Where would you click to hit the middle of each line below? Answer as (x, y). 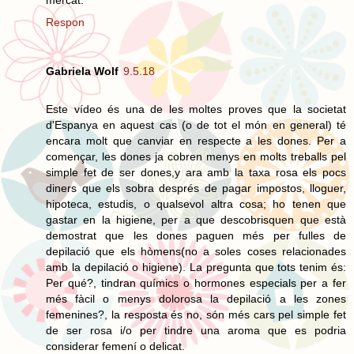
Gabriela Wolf (82, 71)
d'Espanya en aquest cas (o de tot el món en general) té (196, 124)
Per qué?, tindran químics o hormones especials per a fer (196, 282)
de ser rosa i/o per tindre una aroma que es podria (196, 330)
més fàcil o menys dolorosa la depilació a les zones (196, 298)
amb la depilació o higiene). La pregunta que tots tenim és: (196, 267)
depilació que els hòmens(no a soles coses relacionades (196, 251)
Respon (65, 22)
